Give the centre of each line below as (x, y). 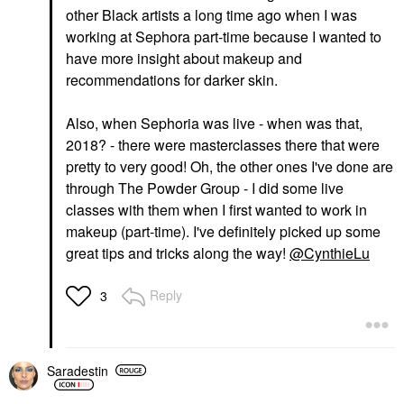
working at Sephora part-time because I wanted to (224, 37)
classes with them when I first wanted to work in (216, 210)
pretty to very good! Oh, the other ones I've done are (230, 167)
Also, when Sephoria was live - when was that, (214, 124)
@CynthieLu (330, 253)
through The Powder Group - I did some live (205, 188)
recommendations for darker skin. (174, 80)
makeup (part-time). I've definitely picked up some (223, 232)
